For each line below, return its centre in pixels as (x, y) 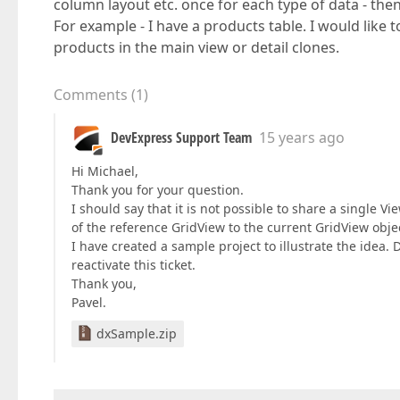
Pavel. (89, 302)
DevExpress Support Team (181, 137)
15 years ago (302, 137)
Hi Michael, (105, 171)
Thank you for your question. (158, 190)
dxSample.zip (137, 333)
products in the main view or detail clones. (196, 47)
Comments (91, 95)
